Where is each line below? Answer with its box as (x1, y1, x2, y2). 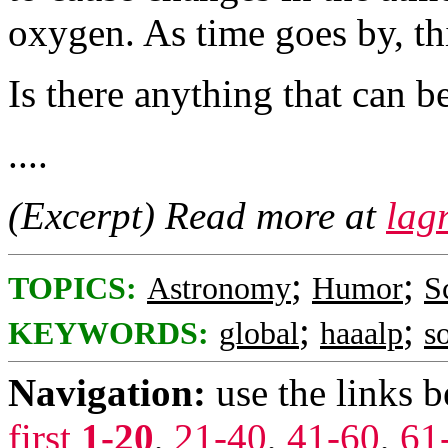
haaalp (320, 316, 403, 351)
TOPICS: (8, 271, 137, 306)
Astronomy (147, 271, 291, 306)
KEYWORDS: (8, 316, 209, 351)
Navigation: (8, 371, 206, 414)
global (219, 316, 299, 351)
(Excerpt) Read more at (8, 194, 386, 237)
